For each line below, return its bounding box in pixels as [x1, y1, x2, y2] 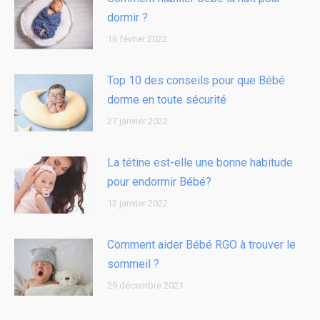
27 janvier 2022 [107, 115, 168, 126]
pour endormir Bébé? [107, 174, 211, 189]
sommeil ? [107, 256, 159, 271]
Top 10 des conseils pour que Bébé [107, 73, 285, 87]
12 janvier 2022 [107, 197, 168, 209]
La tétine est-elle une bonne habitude [107, 155, 293, 169]
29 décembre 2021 [107, 279, 184, 291]
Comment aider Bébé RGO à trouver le [107, 237, 296, 251]
